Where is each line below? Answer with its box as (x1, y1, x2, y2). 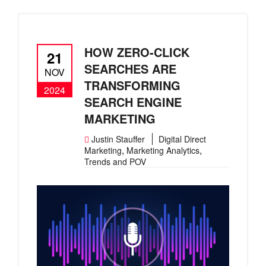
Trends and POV (84, 156, 146, 167)
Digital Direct (159, 133, 206, 145)
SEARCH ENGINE (84, 93, 182, 110)
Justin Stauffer (91, 133, 145, 145)
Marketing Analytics (126, 144, 199, 156)
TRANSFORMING (84, 77, 180, 94)
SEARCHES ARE (84, 60, 176, 77)
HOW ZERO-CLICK (84, 43, 189, 61)
